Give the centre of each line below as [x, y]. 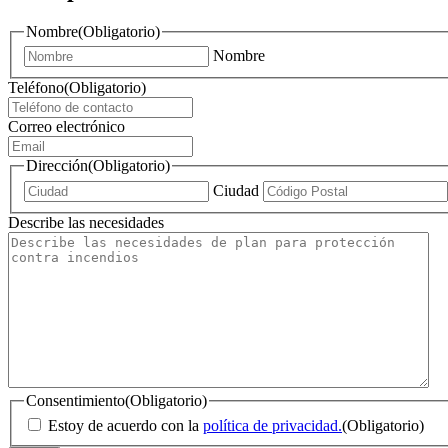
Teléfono [36, 88]
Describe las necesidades [86, 222]
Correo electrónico [66, 127]
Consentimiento [75, 400]
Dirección [57, 166]
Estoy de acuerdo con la [125, 426]
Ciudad [236, 190]
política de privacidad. [272, 426]
